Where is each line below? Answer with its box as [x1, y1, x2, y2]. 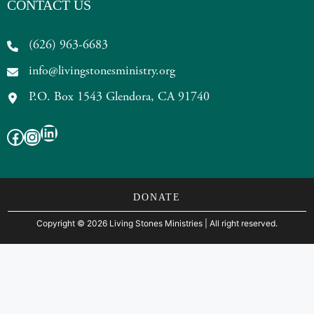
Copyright [36, 218, 77, 228]
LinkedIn [40, 121, 107, 142]
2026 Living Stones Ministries [85, 218, 203, 228]
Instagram [23, 125, 104, 146]
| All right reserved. [203, 218, 278, 228]
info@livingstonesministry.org [29, 65, 175, 78]
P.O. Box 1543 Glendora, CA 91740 [29, 91, 210, 104]
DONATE [133, 192, 181, 203]
